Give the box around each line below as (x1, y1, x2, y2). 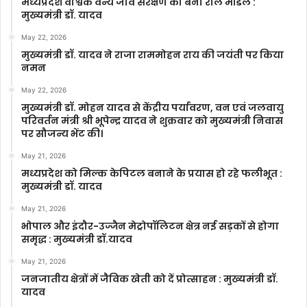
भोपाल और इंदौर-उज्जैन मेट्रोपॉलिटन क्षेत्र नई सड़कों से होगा (21, 219, 279, 233)
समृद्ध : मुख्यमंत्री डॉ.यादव (21, 232, 132, 246)
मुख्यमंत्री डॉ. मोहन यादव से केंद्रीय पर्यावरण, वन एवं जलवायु (21, 100, 284, 114)
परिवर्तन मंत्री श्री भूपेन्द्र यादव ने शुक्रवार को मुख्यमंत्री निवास (21, 113, 283, 127)
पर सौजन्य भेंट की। (21, 126, 103, 140)
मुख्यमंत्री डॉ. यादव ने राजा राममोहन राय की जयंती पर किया (21, 47, 284, 62)
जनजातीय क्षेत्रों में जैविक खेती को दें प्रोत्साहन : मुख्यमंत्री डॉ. (21, 271, 278, 286)
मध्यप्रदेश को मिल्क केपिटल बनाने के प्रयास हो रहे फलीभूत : (21, 166, 282, 180)
